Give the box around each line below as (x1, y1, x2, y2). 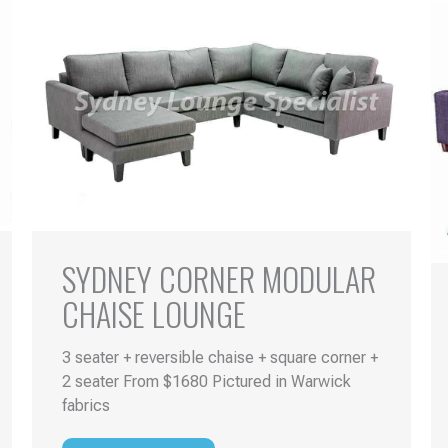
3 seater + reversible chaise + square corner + (62, 347, 379, 367)
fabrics (62, 395, 111, 415)
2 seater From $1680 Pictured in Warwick (62, 371, 352, 391)
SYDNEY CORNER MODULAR (62, 254, 377, 302)
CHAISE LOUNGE (62, 289, 247, 337)
